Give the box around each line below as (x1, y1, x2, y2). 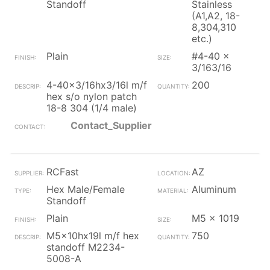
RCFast (46, 166, 79, 178)
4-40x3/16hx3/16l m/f (46, 79, 147, 91)
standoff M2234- (46, 241, 125, 253)
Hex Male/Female (46, 183, 125, 195)
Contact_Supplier (71, 119, 152, 131)
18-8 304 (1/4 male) (46, 102, 137, 114)
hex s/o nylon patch (46, 90, 137, 102)
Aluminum (191, 183, 236, 195)
